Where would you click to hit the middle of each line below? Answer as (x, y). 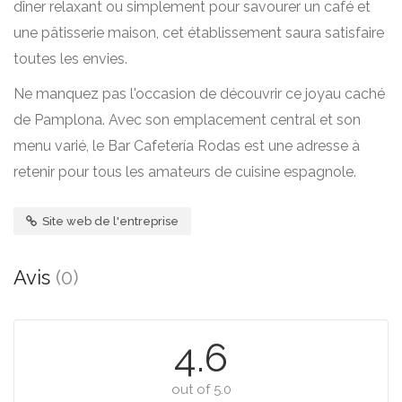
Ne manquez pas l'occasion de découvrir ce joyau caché (199, 94)
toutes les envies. (70, 59)
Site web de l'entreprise (109, 221)
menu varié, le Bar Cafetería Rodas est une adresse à (187, 146)
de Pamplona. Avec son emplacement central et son (187, 120)
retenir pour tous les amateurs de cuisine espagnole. (185, 172)
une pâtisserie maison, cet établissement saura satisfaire (199, 33)
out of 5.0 (201, 389)
